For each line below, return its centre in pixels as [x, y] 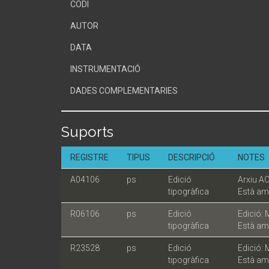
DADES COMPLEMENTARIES [124, 91]
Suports [87, 132]
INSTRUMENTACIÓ [105, 69]
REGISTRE [89, 157]
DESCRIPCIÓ [192, 157]
